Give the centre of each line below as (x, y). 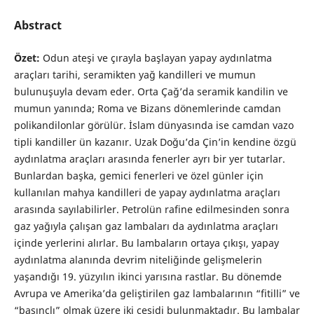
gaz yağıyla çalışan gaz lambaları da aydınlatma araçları (146, 226)
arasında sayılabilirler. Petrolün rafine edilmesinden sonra (151, 210)
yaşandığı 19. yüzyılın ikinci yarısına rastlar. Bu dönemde (148, 277)
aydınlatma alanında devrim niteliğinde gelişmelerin (138, 260)
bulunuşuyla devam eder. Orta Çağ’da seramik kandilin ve (151, 92)
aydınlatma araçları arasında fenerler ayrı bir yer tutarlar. (149, 159)
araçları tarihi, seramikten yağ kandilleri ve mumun (135, 75)
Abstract (37, 25)
